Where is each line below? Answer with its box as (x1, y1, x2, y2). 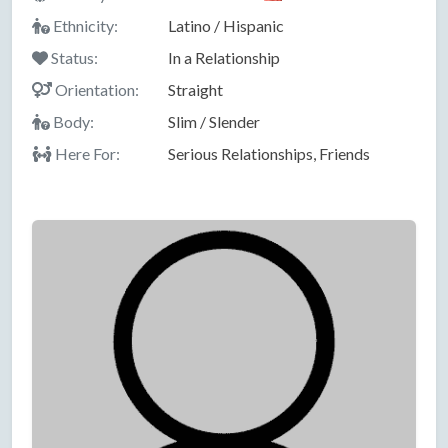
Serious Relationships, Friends (167, 143, 370, 163)
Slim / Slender (167, 111, 260, 131)
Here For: (52, 143, 120, 163)
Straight (167, 79, 223, 99)
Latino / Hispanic (167, 15, 284, 35)
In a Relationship (167, 47, 280, 67)
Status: (48, 47, 98, 67)
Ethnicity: (50, 15, 118, 35)
